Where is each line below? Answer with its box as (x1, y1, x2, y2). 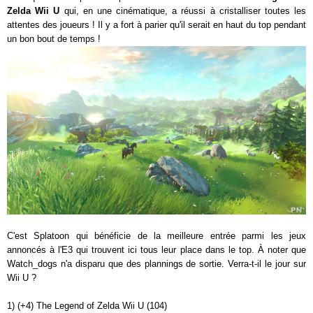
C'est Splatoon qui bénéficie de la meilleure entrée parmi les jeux (7, 230, 306, 241)
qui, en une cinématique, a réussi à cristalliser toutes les (59, 5, 307, 16)
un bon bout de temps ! (7, 33, 101, 44)
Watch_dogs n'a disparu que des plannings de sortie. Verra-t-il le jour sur (7, 258, 306, 269)
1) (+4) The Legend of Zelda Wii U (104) (7, 300, 167, 311)
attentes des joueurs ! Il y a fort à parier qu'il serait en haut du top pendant (7, 19, 306, 30)
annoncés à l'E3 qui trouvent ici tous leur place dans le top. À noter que (7, 244, 306, 255)
